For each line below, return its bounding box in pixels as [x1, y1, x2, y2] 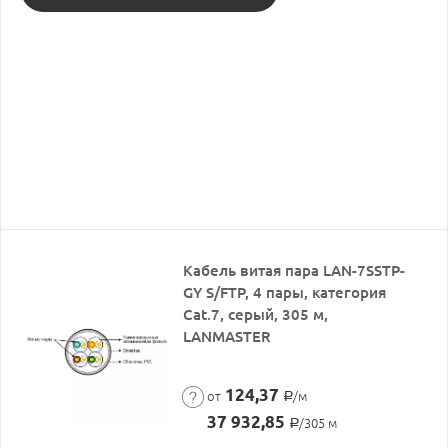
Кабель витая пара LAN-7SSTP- [183, 261, 406, 279]
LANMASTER [183, 327, 272, 345]
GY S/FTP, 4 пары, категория [183, 283, 387, 301]
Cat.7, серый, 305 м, [183, 305, 329, 323]
